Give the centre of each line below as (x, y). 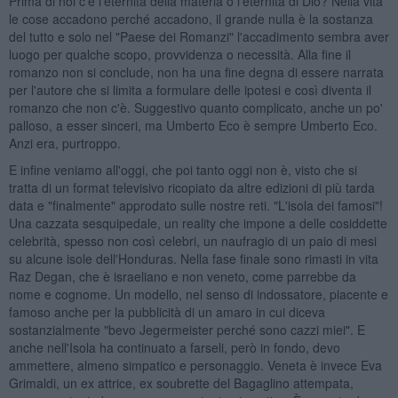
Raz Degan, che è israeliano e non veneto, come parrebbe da (182, 276)
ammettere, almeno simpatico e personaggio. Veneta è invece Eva (195, 365)
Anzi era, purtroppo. (64, 143)
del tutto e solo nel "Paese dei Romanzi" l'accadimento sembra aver (199, 36)
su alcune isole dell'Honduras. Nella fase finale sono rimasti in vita (193, 258)
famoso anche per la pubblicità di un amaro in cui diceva (167, 311)
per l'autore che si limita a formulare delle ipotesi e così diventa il (190, 89)
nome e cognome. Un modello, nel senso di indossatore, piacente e (198, 294)
